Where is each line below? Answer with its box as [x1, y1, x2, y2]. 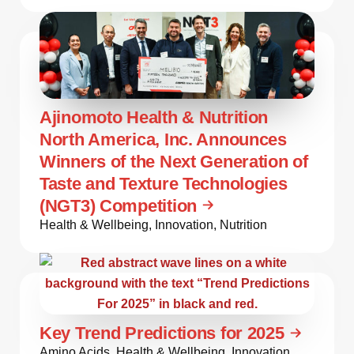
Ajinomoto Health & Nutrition [40, 107, 269, 127]
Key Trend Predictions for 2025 [40, 322, 284, 343]
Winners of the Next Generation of [40, 151, 308, 171]
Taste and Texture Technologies [40, 173, 288, 194]
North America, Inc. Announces [40, 129, 287, 149]
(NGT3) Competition [40, 195, 197, 216]
